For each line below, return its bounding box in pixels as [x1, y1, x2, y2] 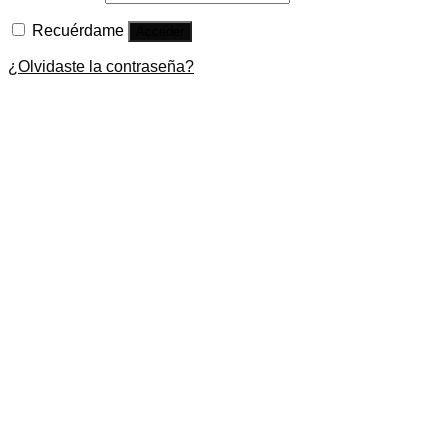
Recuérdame [32, 22, 124, 40]
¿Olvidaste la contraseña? [8, 58, 194, 76]
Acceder [136, 24, 184, 40]
